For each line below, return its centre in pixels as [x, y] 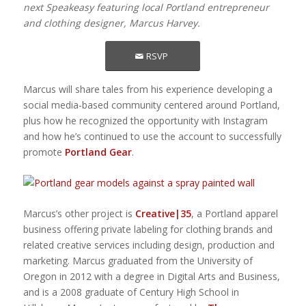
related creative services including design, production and [149, 245]
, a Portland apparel [234, 214]
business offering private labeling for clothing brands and [148, 229]
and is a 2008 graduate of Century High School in [131, 292]
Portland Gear [98, 152]
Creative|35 [163, 214]
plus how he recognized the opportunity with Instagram [145, 121]
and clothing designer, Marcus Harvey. [111, 23]
